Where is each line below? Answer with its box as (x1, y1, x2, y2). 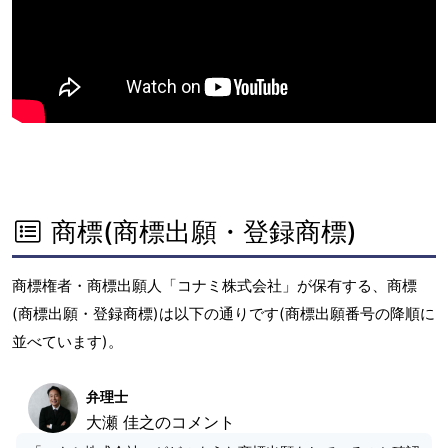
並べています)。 (12, 332, 123, 351)
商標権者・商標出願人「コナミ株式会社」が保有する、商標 (12, 276, 417, 295)
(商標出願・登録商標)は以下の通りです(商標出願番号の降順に (12, 304, 435, 323)
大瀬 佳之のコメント (86, 412, 235, 432)
